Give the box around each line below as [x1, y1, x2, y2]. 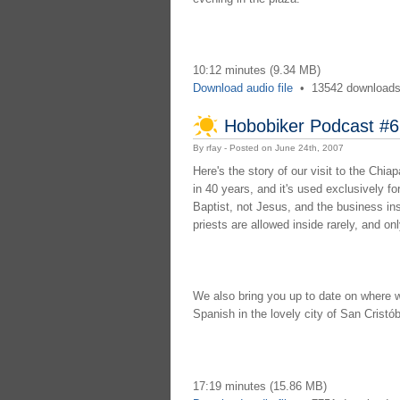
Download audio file [192, 81, 293, 96]
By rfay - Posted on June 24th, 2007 [192, 142, 344, 153]
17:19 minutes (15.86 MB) [192, 379, 327, 393]
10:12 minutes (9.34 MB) [192, 63, 321, 78]
